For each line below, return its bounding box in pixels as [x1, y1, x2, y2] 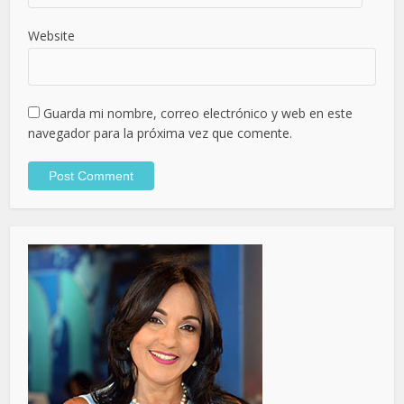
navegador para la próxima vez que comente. [28, 124, 293, 142]
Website [28, 26, 76, 44]
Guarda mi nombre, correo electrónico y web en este [43, 104, 353, 122]
